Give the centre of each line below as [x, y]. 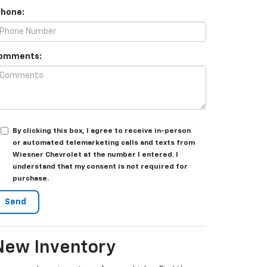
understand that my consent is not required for [100, 167]
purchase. [31, 179]
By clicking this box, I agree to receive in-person [102, 131]
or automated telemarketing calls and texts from [104, 143]
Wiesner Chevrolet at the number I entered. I [95, 155]
